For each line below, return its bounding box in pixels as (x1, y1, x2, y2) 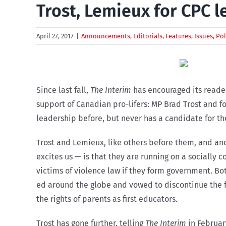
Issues (194, 32, 213, 40)
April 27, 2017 (36, 32, 74, 40)
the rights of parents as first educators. (36, 194, 178, 204)
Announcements (81, 32, 130, 40)
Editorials (133, 32, 162, 40)
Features (165, 32, 191, 40)
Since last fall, (36, 85, 90, 95)
